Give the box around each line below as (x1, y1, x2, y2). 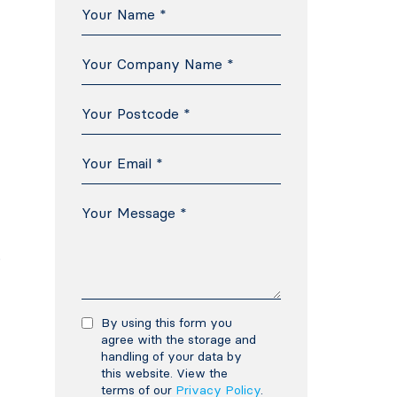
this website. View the (100, 365, 228, 381)
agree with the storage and (100, 331, 256, 347)
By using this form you (100, 315, 232, 331)
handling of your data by (100, 348, 242, 364)
